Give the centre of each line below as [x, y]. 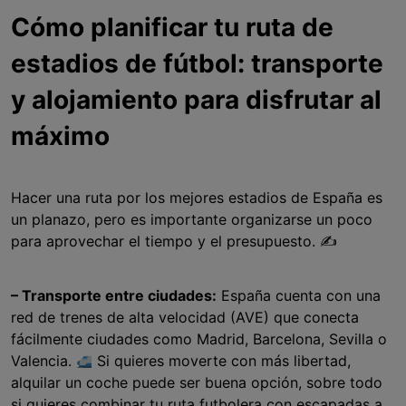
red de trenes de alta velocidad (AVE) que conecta [185, 318]
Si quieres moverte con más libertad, [222, 361]
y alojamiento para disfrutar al [196, 100]
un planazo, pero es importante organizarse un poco [192, 220]
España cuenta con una [299, 296]
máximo [60, 136]
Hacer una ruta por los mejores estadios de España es [197, 198]
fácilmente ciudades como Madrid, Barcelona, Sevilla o [199, 339]
